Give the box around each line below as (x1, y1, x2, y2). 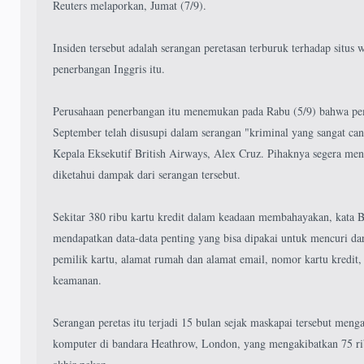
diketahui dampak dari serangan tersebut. (53, 167, 240, 183)
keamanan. (53, 272, 102, 288)
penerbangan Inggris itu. (53, 61, 165, 77)
